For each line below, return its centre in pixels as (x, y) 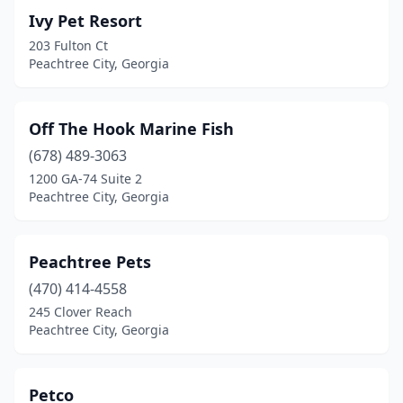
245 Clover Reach (81, 312)
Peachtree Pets (90, 262)
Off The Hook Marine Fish (131, 129)
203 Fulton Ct (68, 45)
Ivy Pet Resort (85, 21)
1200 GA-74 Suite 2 (85, 179)
